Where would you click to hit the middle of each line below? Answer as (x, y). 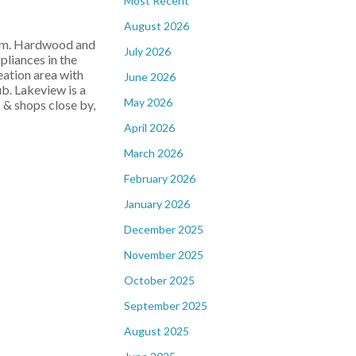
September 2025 (166, 306)
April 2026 (149, 128)
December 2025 (164, 229)
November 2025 (164, 255)
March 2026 (153, 153)
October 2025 (159, 280)
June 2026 (150, 77)
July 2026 (147, 51)
